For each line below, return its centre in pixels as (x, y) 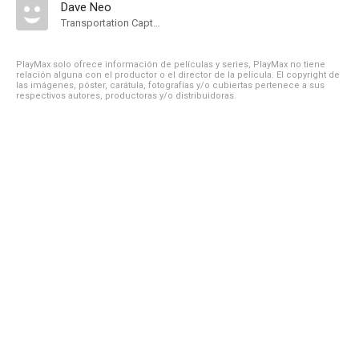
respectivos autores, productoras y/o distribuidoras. (126, 96)
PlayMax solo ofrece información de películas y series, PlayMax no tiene (171, 65)
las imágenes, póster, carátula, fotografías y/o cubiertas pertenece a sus (170, 85)
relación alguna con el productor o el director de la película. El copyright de (178, 75)
